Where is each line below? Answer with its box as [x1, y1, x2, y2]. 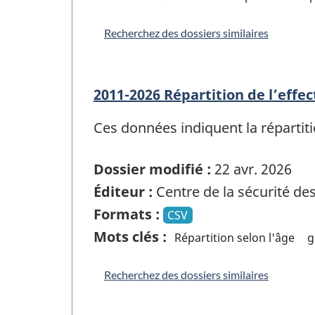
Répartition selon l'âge [174, 229, 295, 245]
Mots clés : [94, 226, 167, 246]
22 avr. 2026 [211, 159, 292, 179]
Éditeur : [94, 181, 153, 201]
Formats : [94, 204, 160, 224]
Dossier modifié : [94, 159, 211, 179]
